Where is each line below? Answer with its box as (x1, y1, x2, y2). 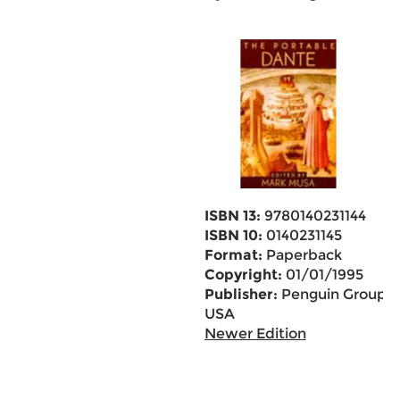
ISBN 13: (204, 207, 261, 224)
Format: (204, 246, 262, 263)
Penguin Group (277, 286, 387, 303)
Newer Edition (204, 325, 306, 342)
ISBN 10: (204, 227, 262, 244)
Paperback (262, 246, 342, 263)
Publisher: (204, 286, 278, 303)
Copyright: (204, 266, 282, 283)
